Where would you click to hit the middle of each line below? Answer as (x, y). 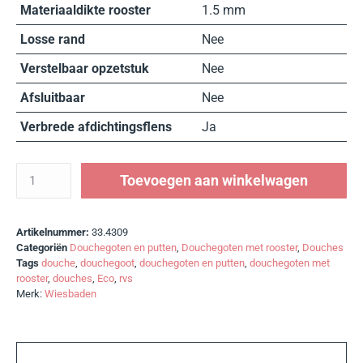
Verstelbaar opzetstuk (85, 68)
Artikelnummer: (54, 232)
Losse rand (53, 39)
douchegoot (107, 263)
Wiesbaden (70, 293)
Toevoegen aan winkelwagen (214, 180)
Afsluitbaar (53, 97)
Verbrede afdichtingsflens (96, 126)
